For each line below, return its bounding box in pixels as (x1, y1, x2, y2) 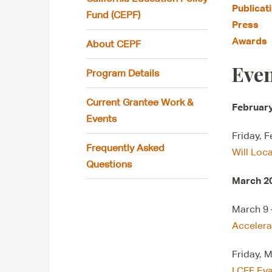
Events (86, 113, 117, 124)
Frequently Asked (86, 142, 165, 154)
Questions (86, 158, 132, 170)
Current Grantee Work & (86, 97, 193, 108)
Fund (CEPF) (86, 9, 140, 21)
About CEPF (86, 38, 141, 50)
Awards (232, 35, 267, 47)
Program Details (86, 67, 159, 79)
